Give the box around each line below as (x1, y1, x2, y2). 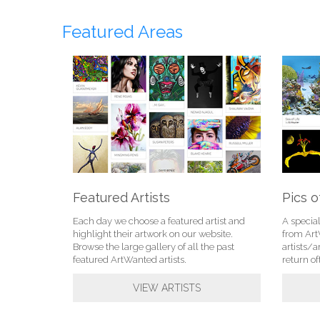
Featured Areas (62, 21, 183, 42)
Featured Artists (73, 190, 170, 206)
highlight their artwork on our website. (73, 229, 233, 240)
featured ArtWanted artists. (73, 254, 186, 266)
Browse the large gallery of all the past (73, 241, 234, 253)
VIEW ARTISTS (133, 282, 201, 294)
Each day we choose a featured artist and (73, 216, 245, 227)
